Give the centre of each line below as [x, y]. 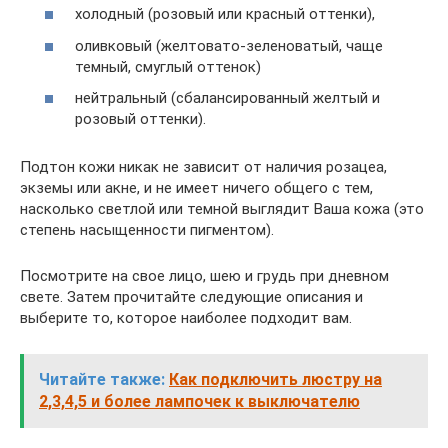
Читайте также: [102, 379]
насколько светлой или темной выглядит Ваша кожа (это [222, 209]
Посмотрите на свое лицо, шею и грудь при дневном [204, 276]
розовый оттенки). [140, 119]
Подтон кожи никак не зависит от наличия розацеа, [203, 167]
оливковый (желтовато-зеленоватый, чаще [229, 45]
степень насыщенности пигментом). [147, 230]
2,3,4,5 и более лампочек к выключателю [199, 401]
